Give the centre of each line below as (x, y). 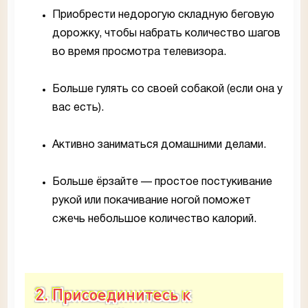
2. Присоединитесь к (113, 294)
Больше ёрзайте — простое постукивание (162, 183)
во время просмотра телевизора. (139, 53)
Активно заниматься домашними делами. (159, 145)
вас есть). (78, 108)
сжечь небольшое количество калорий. (154, 220)
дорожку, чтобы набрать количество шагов (166, 34)
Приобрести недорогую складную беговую (163, 15)
